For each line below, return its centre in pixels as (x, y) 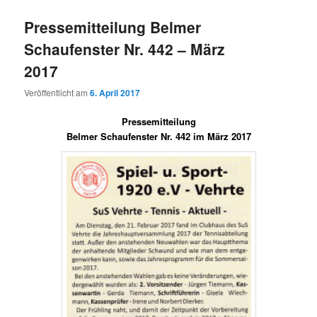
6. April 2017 (115, 93)
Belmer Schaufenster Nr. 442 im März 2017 (158, 137)
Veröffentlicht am (57, 93)
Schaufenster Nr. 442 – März (125, 48)
